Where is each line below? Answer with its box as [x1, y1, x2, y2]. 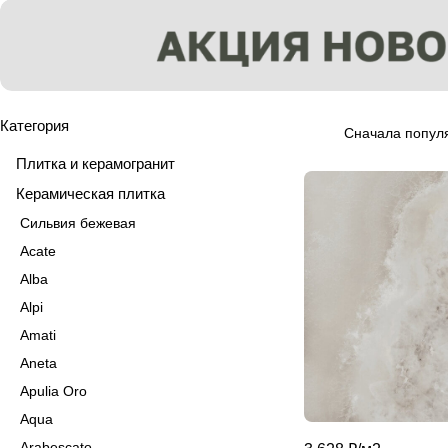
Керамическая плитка [16, 184, 165, 202]
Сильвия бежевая [20, 214, 136, 231]
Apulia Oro [20, 382, 87, 399]
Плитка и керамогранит [16, 154, 175, 172]
